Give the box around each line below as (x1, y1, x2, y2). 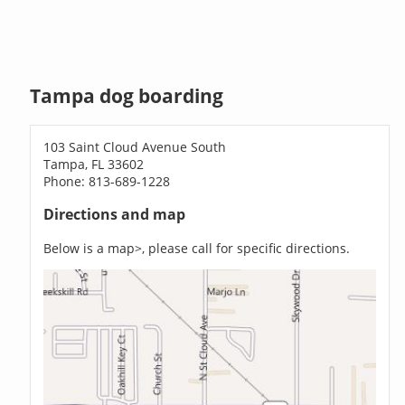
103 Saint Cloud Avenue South (43, 137, 227, 155)
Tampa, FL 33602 (43, 155, 145, 173)
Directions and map (43, 204, 186, 225)
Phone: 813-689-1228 (43, 172, 171, 190)
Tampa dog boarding (30, 83, 224, 109)
